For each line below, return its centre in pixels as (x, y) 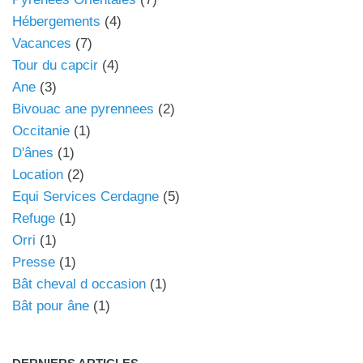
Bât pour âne (51, 306)
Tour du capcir (55, 66)
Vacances (42, 44)
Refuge (34, 219)
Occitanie (41, 131)
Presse (34, 263)
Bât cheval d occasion (79, 284)
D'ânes (33, 153)
